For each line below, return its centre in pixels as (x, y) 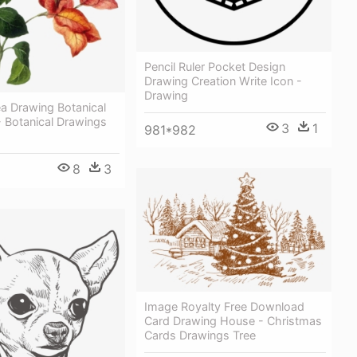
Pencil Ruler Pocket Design (215, 67)
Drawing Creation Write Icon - (223, 81)
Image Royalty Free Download (224, 307)
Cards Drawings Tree (200, 335)
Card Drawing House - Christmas (233, 321)
